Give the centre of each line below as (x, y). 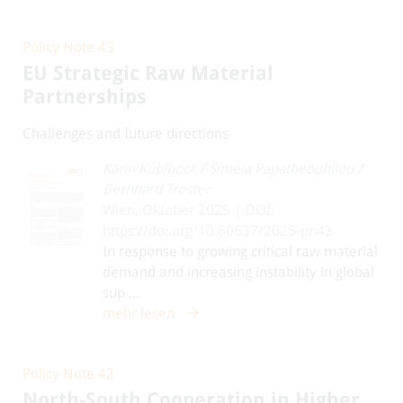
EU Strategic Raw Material (148, 73)
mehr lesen (139, 313)
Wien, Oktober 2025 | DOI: (188, 210)
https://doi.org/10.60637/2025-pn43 (218, 231)
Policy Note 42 (68, 374)
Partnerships (85, 97)
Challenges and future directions (125, 134)
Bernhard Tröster (156, 189)
